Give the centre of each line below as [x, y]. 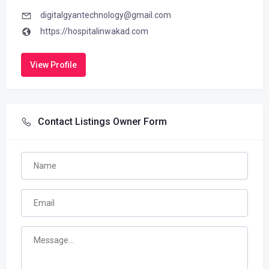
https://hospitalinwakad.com [94, 32]
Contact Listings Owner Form [102, 122]
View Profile [53, 65]
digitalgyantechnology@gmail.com [106, 15]
